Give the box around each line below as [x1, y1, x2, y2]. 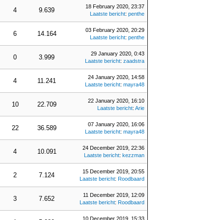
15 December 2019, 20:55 [82, 168, 144, 174]
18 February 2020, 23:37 [85, 3, 144, 9]
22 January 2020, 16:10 [88, 98, 144, 104]
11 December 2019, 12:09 [83, 192, 144, 198]
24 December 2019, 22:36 [82, 145, 144, 151]
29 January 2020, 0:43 [91, 51, 144, 56]
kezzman [122, 152, 144, 158]
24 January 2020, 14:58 [88, 74, 144, 80]
